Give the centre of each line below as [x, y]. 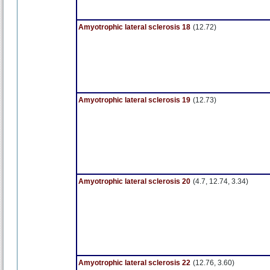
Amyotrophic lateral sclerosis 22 [134, 263]
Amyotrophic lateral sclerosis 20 [134, 181]
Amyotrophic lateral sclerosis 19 [134, 100]
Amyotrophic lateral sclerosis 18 [134, 27]
